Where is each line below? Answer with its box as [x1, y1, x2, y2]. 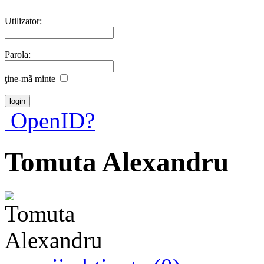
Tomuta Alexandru [5, 147, 229, 178]
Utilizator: [5, 15, 42, 26]
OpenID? [5, 107, 95, 133]
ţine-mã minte [5, 73, 55, 84]
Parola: [5, 49, 31, 60]
